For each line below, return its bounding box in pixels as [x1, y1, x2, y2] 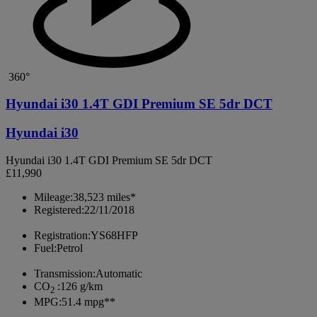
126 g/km [60, 279, 103, 292]
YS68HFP [91, 229, 138, 241]
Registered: [34, 203, 84, 216]
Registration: [34, 229, 91, 241]
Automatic [96, 267, 142, 279]
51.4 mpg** [62, 296, 115, 309]
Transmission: [34, 267, 96, 279]
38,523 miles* [73, 190, 136, 203]
